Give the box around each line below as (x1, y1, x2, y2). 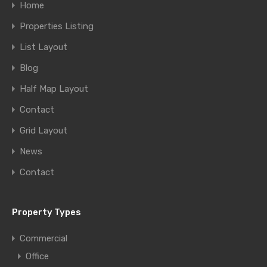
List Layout (20, 42, 67, 52)
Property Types (12, 207, 81, 218)
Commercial (20, 233, 67, 244)
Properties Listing (20, 21, 94, 32)
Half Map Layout (20, 83, 88, 94)
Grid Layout (20, 125, 67, 136)
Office (26, 251, 49, 262)
